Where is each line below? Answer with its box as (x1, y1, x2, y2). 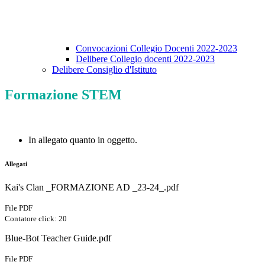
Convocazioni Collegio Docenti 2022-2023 (76, 43, 237, 54)
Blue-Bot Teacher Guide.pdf (5, 233, 111, 244)
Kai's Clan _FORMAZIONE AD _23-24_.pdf (5, 182, 179, 193)
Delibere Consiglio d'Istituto (52, 64, 157, 75)
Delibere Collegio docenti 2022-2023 (76, 54, 215, 64)
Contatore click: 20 (5, 214, 67, 224)
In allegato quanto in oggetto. (28, 135, 137, 146)
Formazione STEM (5, 87, 122, 103)
